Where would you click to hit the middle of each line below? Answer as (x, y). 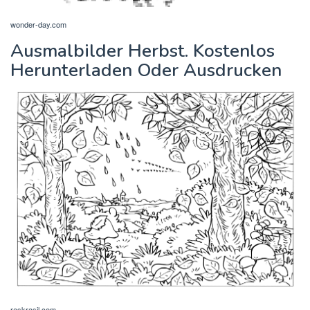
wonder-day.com (38, 24)
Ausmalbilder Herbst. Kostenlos (143, 51)
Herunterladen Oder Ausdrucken (146, 70)
